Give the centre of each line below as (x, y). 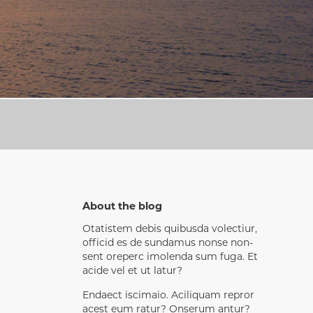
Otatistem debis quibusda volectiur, (170, 230)
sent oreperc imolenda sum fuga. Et (170, 257)
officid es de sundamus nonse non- (168, 243)
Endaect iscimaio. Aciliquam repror (168, 296)
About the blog (122, 207)
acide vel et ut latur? (132, 271)
